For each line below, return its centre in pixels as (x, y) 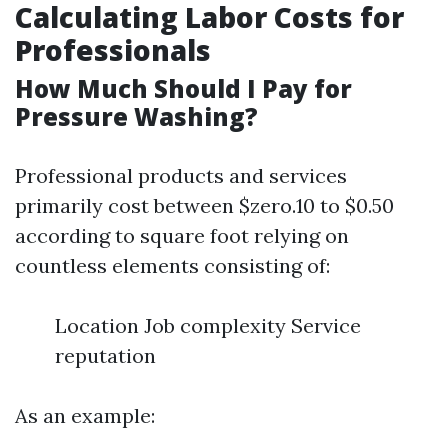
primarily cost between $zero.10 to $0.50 (204, 205)
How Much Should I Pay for (183, 88)
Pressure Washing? (136, 116)
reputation (105, 355)
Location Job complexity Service (208, 325)
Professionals (113, 50)
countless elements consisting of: (172, 265)
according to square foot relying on (182, 235)
